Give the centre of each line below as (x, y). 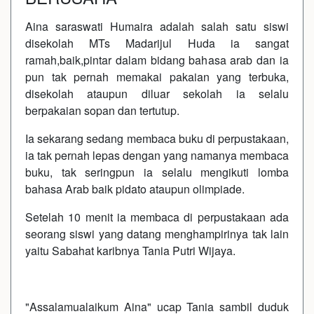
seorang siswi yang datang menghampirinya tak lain (157, 233)
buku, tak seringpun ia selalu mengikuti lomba (157, 172)
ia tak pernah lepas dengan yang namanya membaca (157, 155)
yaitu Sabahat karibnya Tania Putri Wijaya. (130, 250)
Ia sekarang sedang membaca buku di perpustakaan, (157, 138)
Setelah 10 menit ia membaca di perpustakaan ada (157, 217)
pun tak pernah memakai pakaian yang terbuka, (157, 76)
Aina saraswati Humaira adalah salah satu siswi (157, 26)
